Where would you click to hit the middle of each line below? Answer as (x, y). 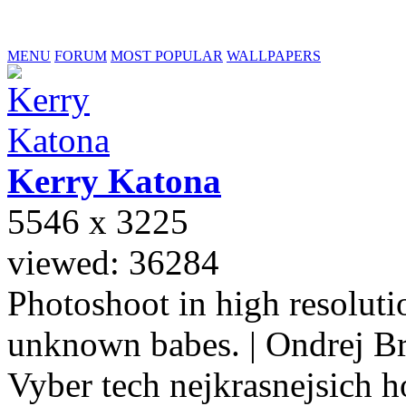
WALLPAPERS (274, 56)
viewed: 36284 (113, 262)
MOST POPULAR (167, 56)
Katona (164, 181)
